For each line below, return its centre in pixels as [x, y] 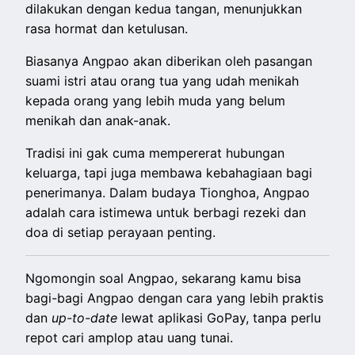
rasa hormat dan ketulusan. [109, 29]
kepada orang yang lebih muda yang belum [156, 101]
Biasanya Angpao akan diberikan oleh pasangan [169, 61]
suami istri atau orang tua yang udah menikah [162, 81]
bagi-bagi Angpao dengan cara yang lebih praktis [175, 298]
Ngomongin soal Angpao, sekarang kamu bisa [164, 279]
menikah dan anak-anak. [98, 121]
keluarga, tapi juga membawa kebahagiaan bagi [169, 173]
